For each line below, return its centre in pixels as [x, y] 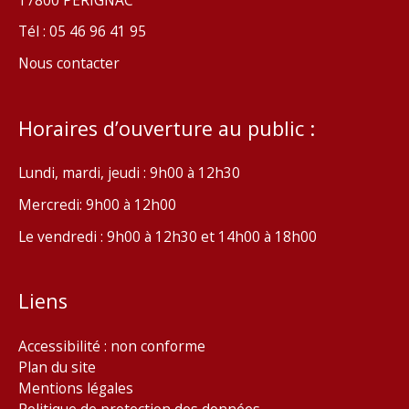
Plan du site [57, 367]
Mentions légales [76, 388]
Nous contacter [69, 63]
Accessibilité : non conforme [112, 346]
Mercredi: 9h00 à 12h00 [97, 204]
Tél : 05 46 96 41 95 [82, 31]
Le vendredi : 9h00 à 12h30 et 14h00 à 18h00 [168, 236]
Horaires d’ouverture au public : [167, 128]
